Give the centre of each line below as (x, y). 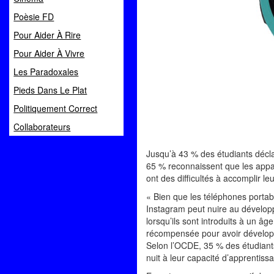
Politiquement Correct (56, 108)
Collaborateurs (42, 127)
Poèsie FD (34, 17)
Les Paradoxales (46, 72)
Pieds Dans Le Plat (50, 90)
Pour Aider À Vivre (49, 53)
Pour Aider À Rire (47, 35)
